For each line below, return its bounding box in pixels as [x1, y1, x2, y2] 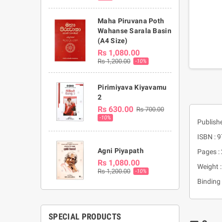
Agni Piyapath [98, 146, 144, 155]
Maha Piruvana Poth [98, 17, 165, 25]
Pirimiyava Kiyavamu [98, 83, 167, 91]
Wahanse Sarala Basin [98, 27, 171, 35]
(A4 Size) [98, 37, 128, 45]
